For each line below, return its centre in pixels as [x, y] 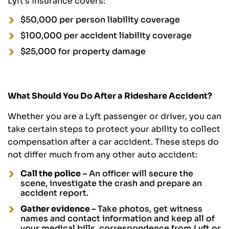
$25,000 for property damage [83, 52]
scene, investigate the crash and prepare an [111, 184]
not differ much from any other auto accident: [102, 155]
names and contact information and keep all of [118, 219]
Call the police [51, 174]
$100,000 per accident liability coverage [106, 36]
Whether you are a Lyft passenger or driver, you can [114, 117]
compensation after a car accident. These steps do [113, 142]
